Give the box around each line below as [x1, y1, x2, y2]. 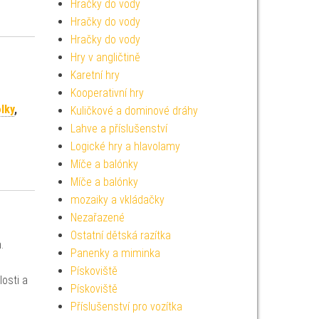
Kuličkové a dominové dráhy [70, 104, 198, 117]
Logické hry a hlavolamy [70, 140, 180, 153]
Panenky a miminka [70, 246, 160, 260]
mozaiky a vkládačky [70, 193, 164, 206]
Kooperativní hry [70, 86, 144, 100]
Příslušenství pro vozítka [70, 300, 182, 313]
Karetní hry [70, 68, 120, 82]
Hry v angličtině [70, 51, 140, 64]
